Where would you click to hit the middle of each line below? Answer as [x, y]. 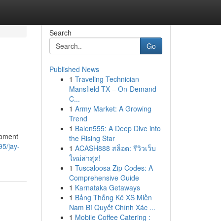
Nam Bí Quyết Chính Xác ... [112, 207]
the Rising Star [92, 138]
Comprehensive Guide [104, 178]
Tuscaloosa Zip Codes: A [114, 168]
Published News [74, 69]
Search [60, 33]
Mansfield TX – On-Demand [112, 89]
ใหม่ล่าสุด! [85, 158]
